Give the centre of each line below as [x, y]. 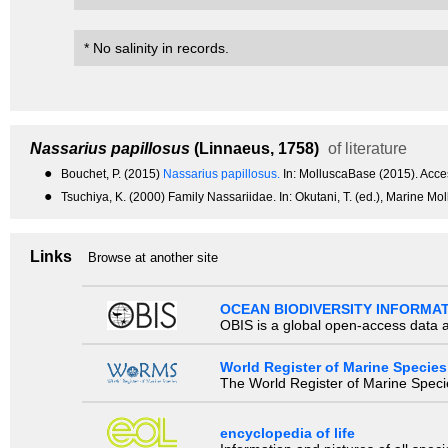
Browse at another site [153, 258]
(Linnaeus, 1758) [254, 149]
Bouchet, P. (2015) [112, 174]
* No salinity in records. [156, 48]
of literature [365, 149]
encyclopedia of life [287, 433]
